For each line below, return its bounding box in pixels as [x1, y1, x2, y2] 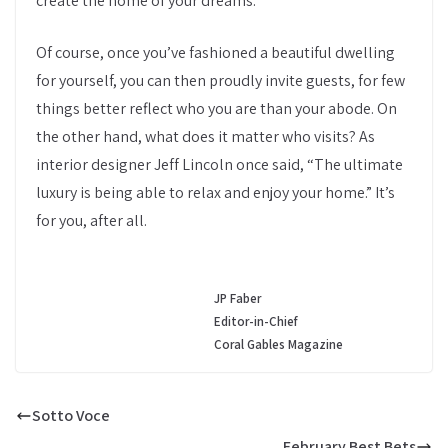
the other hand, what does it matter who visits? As [36, 126, 375, 147]
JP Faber [214, 290, 261, 307]
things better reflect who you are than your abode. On [36, 98, 397, 119]
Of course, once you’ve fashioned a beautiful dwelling [36, 42, 395, 63]
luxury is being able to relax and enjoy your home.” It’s [36, 182, 395, 203]
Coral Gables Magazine [214, 336, 343, 353]
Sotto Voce [32, 405, 110, 426]
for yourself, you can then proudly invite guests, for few [36, 70, 405, 91]
